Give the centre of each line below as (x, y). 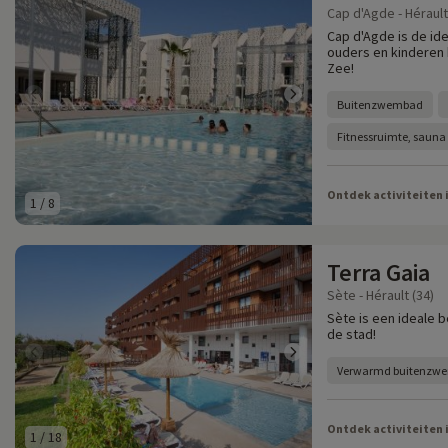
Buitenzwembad (380, 104)
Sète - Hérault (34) (380, 295)
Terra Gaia (378, 272)
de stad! (351, 334)
